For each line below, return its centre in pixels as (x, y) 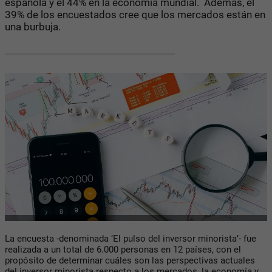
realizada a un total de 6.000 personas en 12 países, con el (123, 250)
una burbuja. (33, 26)
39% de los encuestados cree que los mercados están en (135, 14)
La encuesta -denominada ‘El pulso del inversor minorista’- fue (131, 239)
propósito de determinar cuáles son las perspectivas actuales (130, 261)
